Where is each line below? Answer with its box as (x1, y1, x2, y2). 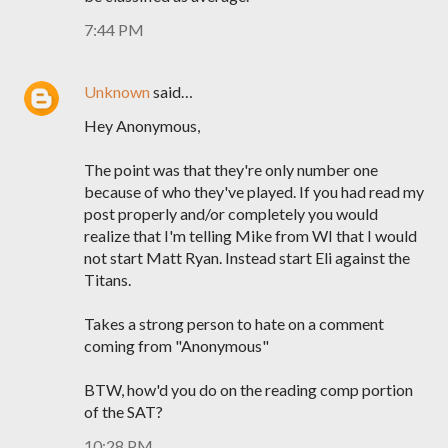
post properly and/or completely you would (84, 204, 378, 223)
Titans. (84, 270, 131, 289)
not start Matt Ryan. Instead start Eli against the (84, 248, 410, 267)
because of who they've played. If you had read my (84, 182, 424, 201)
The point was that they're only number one (84, 160, 378, 179)
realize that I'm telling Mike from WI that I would (84, 226, 417, 245)
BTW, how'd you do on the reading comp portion (84, 380, 413, 399)
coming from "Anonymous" (84, 336, 269, 355)
